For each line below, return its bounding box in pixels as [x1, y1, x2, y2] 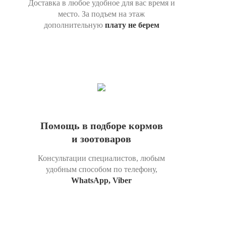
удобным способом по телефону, [45, 165, 157, 174]
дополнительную [43, 21, 105, 29]
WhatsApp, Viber [71, 176, 132, 185]
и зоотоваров [72, 133, 131, 144]
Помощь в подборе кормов [40, 120, 163, 131]
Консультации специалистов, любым [38, 154, 165, 162]
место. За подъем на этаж [58, 10, 145, 18]
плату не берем [104, 21, 159, 29]
